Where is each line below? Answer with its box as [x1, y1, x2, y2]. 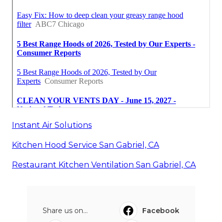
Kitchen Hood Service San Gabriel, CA [12, 140, 159, 150]
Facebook [142, 206, 179, 215]
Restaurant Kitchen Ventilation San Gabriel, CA [12, 160, 196, 169]
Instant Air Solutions [12, 120, 92, 130]
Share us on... [43, 206, 88, 215]
